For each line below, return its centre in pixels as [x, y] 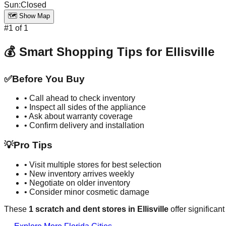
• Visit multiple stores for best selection [93, 164]
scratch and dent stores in [85, 209]
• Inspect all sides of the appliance [85, 107]
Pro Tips [33, 145]
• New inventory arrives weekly [79, 174]
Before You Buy [48, 79]
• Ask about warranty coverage [78, 117]
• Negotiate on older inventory [77, 183]
